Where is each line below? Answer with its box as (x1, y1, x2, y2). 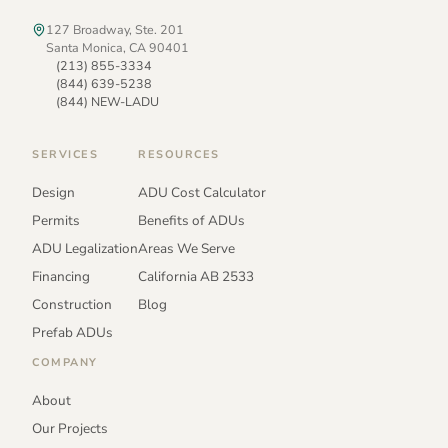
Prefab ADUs (32, 323, 113, 343)
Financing (32, 267, 90, 287)
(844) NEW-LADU (56, 93, 159, 111)
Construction (32, 295, 112, 315)
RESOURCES (138, 147, 220, 163)
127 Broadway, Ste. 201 (46, 21, 184, 39)
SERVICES (32, 147, 99, 163)
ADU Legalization (32, 239, 138, 259)
